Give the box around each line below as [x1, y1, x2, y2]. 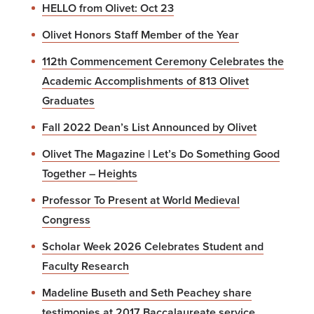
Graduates [42, 93, 95, 109]
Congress [42, 212, 90, 228]
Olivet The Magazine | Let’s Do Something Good [42, 146, 280, 162]
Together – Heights [42, 165, 137, 182]
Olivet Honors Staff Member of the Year [42, 27, 239, 43]
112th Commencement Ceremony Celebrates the [42, 53, 284, 69]
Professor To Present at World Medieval [42, 192, 240, 208]
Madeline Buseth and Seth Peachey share [42, 285, 252, 301]
